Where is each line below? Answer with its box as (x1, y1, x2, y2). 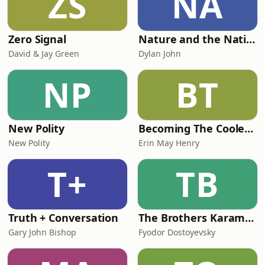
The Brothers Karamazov (245, 211, 254, 225)
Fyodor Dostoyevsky (138, 227, 215, 238)
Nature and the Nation (246, 32, 256, 46)
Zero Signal (8, 32, 67, 46)
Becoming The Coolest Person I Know (244, 121, 254, 135)
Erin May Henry (138, 137, 199, 148)
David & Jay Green (8, 48, 79, 59)
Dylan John (138, 48, 181, 59)
